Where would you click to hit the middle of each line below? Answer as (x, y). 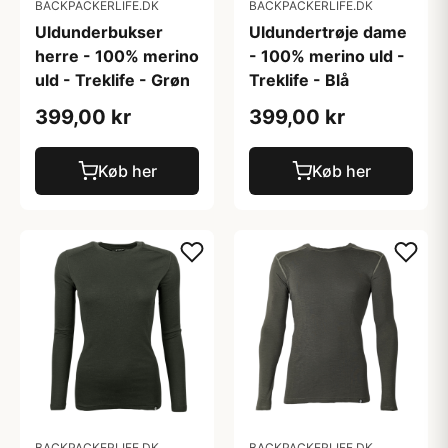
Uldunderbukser (99, 32)
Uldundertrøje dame (328, 32)
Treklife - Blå (299, 80)
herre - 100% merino (117, 56)
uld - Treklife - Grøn (112, 80)
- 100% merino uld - (327, 56)
